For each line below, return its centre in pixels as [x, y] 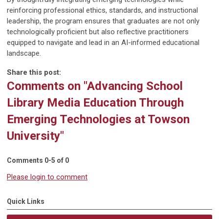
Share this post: [34, 73]
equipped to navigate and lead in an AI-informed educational [103, 43]
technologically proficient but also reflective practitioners [98, 32]
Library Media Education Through [95, 103]
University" [35, 136]
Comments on [45, 86]
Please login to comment [47, 177]
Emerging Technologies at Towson [98, 120]
